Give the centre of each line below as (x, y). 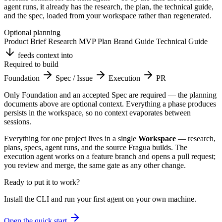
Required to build (31, 64)
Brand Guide (135, 41)
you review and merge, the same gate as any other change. (95, 165)
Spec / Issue (75, 78)
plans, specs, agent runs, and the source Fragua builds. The (96, 147)
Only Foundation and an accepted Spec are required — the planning (110, 95)
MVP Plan (96, 41)
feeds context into (45, 55)
